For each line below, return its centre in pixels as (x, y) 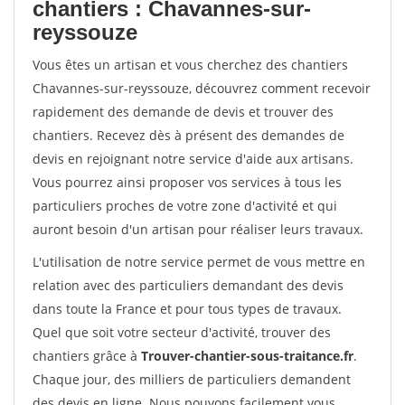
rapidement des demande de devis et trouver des (183, 112)
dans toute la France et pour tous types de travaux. (187, 309)
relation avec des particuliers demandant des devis (188, 285)
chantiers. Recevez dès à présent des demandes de (188, 135)
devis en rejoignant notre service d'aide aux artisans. (193, 159)
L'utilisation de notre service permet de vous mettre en (199, 262)
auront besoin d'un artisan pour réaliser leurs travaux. (198, 229)
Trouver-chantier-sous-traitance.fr (247, 356)
